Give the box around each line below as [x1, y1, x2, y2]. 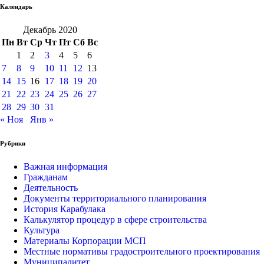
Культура [24, 225, 60, 235]
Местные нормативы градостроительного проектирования [24, 246, 260, 256]
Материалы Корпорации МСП [24, 235, 146, 246]
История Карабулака [24, 203, 105, 214]
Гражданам [24, 171, 68, 182]
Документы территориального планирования [24, 193, 206, 203]
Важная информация [24, 161, 107, 171]
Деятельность [24, 182, 78, 193]
